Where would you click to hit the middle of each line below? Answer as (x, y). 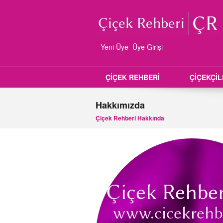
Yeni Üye (114, 47)
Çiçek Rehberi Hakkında (130, 118)
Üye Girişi (148, 47)
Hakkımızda (120, 105)
